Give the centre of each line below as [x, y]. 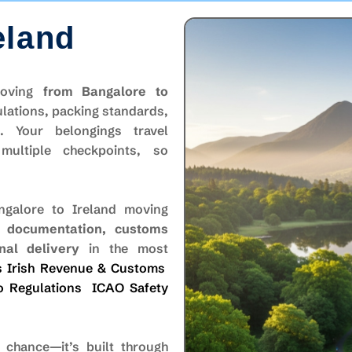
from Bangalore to [106, 91]
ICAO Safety [130, 288]
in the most [124, 248]
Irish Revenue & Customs [86, 268]
